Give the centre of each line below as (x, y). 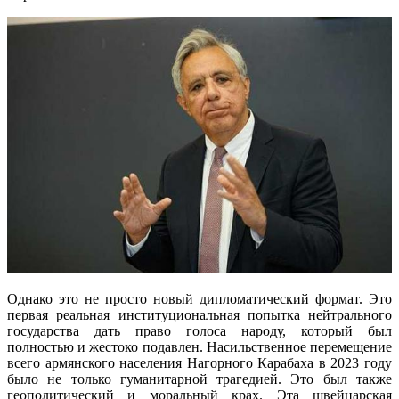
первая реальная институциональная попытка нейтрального (199, 314)
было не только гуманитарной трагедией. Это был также (199, 379)
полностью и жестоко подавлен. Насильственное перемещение (199, 346)
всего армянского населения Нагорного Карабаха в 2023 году (199, 362)
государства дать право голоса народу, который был (199, 330)
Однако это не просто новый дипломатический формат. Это (199, 298)
